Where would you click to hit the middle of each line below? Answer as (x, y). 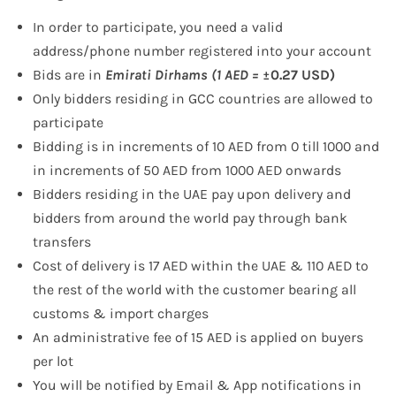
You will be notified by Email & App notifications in (198, 385)
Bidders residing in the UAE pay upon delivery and (192, 194)
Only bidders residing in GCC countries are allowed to (203, 99)
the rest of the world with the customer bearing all (195, 290)
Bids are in (69, 75)
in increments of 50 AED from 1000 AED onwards (187, 171)
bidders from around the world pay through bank (190, 218)
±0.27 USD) (299, 75)
